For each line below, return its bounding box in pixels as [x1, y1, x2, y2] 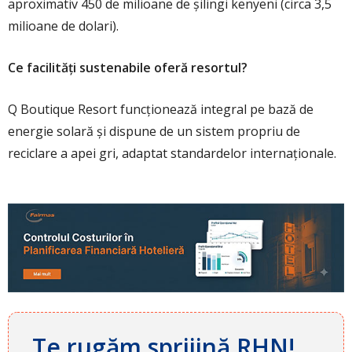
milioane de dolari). [8, 17, 119, 35]
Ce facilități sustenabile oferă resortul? [8, 59, 247, 77]
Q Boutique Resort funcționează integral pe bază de [8, 101, 313, 119]
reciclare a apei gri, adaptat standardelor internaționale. [8, 145, 336, 163]
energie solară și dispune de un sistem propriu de [8, 123, 300, 141]
